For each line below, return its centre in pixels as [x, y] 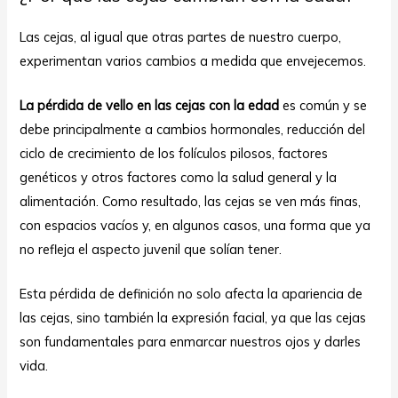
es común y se [323, 106]
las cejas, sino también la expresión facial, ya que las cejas [193, 318]
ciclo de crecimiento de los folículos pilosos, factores [174, 154]
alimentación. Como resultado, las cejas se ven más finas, [191, 202]
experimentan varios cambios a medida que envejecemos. [193, 60]
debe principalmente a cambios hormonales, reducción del [193, 130]
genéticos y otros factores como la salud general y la [179, 178]
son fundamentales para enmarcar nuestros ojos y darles [191, 342]
